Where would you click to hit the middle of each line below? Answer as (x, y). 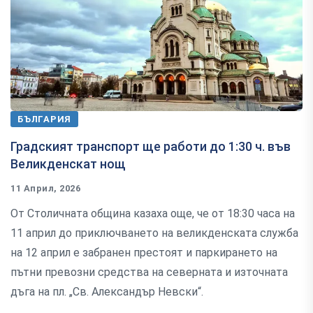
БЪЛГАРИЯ (45, 119)
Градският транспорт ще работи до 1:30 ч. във (151, 147)
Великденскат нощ (68, 164)
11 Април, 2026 (46, 189)
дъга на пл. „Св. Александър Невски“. (107, 292)
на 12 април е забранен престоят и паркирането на (144, 253)
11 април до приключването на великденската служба (154, 233)
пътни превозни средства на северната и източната (149, 272)
